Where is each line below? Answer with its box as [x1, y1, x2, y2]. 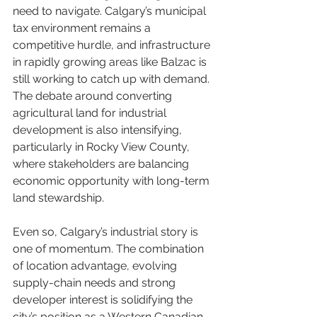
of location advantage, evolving [13, 259, 180, 272]
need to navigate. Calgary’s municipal [13, 4, 209, 18]
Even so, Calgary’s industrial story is [13, 225, 201, 238]
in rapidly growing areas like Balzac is [13, 55, 209, 69]
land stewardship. [13, 191, 104, 204]
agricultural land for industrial [13, 106, 169, 120]
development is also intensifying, [13, 123, 185, 137]
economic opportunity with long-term [13, 174, 212, 188]
